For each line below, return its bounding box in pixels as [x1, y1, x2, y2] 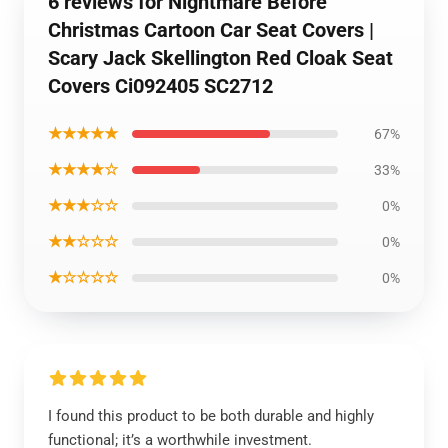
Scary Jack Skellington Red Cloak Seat [48, 46, 393, 70]
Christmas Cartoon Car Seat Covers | [48, 18, 374, 42]
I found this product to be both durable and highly [48, 407, 374, 425]
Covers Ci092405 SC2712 [48, 74, 273, 98]
